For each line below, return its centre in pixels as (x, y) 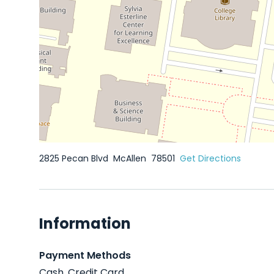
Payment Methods (85, 255)
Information (85, 224)
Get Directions (210, 158)
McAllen (131, 158)
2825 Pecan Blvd (75, 158)
